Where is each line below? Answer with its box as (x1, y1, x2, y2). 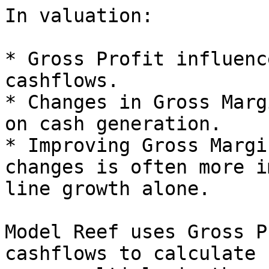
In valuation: (5, 5, 153, 26)
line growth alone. (5, 178, 210, 199)
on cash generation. (5, 113, 222, 134)
